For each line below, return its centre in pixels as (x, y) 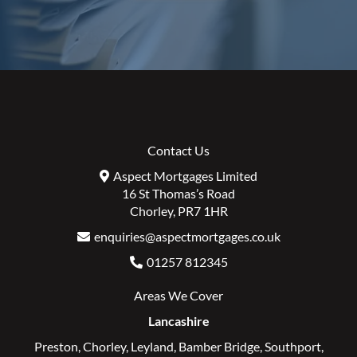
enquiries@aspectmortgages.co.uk (187, 237)
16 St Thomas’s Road (178, 194)
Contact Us (178, 151)
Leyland (152, 347)
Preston (56, 347)
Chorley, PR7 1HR (178, 211)
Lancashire (178, 321)
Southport (292, 347)
